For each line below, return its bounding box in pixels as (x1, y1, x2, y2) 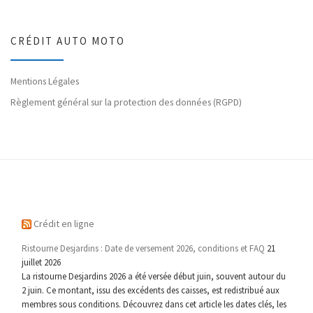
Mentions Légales (10, 75, 79, 88)
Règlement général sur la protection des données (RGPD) (10, 95, 242, 108)
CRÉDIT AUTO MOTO (10, 34, 125, 48)
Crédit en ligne (34, 217, 95, 230)
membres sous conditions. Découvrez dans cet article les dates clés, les (22, 298, 287, 311)
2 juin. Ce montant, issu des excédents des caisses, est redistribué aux (22, 284, 280, 297)
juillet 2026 (22, 256, 61, 269)
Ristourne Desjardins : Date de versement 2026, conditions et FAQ (22, 242, 265, 255)
